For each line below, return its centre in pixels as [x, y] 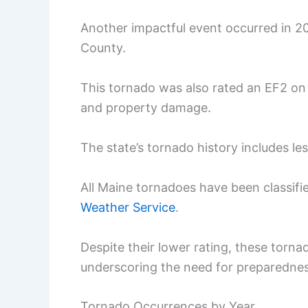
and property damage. [146, 108]
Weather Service [128, 207]
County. [103, 48]
